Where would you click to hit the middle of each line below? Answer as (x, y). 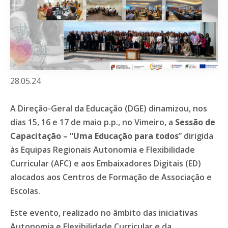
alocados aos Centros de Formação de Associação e (111, 177)
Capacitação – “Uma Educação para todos (94, 136)
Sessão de (195, 122)
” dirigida (196, 136)
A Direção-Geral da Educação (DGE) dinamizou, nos (109, 109)
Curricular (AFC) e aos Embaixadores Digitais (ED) (106, 164)
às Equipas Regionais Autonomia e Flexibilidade (103, 150)
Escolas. (25, 191)
